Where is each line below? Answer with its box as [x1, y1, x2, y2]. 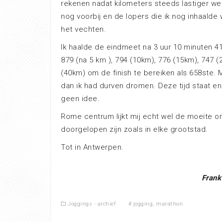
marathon [156, 201, 183, 207]
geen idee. [61, 94, 100, 103]
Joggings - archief [68, 201, 116, 207]
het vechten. [61, 25, 106, 34]
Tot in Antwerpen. [61, 143, 124, 152]
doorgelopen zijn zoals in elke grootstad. [61, 125, 208, 134]
